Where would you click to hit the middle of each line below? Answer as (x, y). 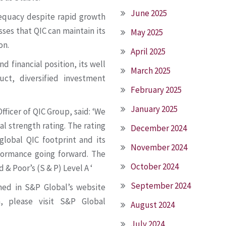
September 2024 (161, 186)
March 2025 (151, 71)
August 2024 (153, 205)
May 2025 (147, 32)
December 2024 (159, 128)
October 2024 (155, 166)
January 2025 (154, 109)
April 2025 (148, 51)
